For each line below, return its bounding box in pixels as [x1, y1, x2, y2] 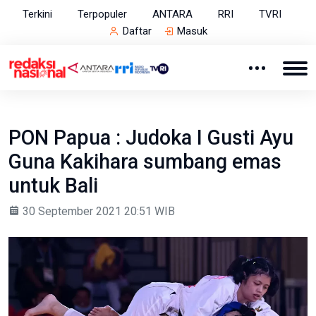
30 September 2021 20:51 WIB [20, 205, 175, 219]
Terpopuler [78, 8, 127, 20]
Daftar [123, 25, 152, 37]
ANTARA [152, 8, 193, 20]
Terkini [23, 8, 52, 20]
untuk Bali [8, 174, 98, 198]
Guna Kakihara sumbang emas [8, 150, 281, 174]
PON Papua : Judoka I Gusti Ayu [8, 126, 293, 150]
